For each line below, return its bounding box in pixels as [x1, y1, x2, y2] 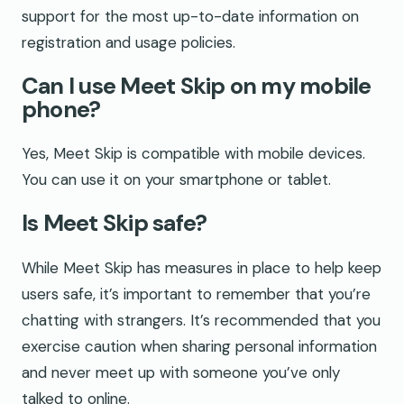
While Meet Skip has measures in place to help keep [22, 257, 381, 278]
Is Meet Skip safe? [22, 208, 207, 239]
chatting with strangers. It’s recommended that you [22, 309, 381, 330]
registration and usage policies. [22, 32, 235, 52]
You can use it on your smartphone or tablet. [22, 170, 331, 190]
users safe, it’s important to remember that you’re [22, 283, 371, 304]
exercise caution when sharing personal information [22, 335, 377, 356]
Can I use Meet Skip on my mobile [22, 71, 372, 102]
